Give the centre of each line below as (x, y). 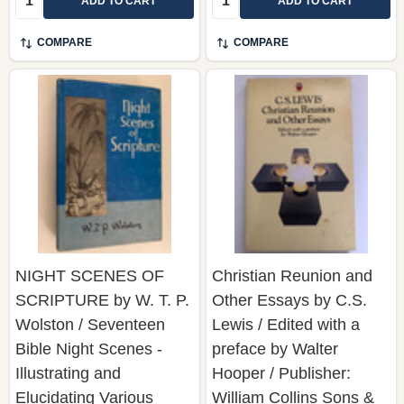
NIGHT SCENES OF (90, 275)
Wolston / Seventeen (90, 324)
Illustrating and (68, 373)
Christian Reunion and (292, 275)
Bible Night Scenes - (89, 349)
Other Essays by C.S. (289, 300)
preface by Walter (275, 349)
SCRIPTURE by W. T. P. (102, 300)
